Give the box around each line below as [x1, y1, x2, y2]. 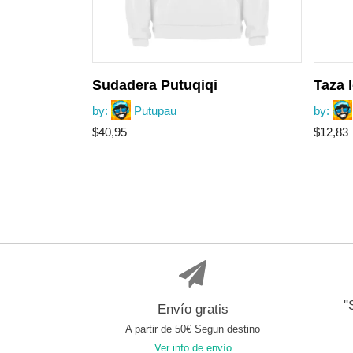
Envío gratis [157, 302, 229, 317]
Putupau [134, 104, 176, 118]
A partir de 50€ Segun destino [125, 323, 260, 336]
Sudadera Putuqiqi [92, 77, 217, 94]
